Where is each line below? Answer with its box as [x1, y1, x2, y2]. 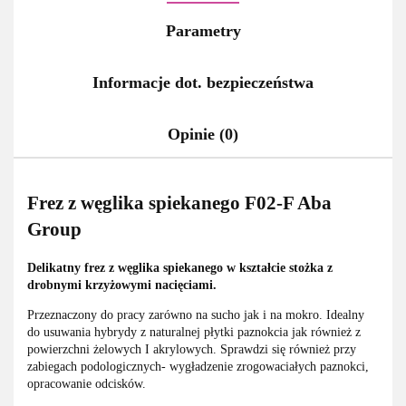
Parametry [165, 21, 241, 40]
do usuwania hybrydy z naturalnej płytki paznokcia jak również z [27, 324, 361, 339]
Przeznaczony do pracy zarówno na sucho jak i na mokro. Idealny [27, 307, 364, 322]
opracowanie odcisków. [27, 376, 146, 391]
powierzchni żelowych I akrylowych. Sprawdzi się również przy [27, 342, 356, 356]
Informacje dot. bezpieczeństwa [92, 72, 314, 92]
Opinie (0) [168, 124, 238, 143]
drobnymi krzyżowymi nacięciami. [27, 277, 217, 292]
